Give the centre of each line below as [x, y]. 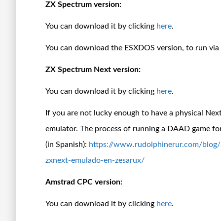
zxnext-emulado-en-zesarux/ [95, 160]
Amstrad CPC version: [84, 182]
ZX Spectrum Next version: [93, 69]
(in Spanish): [67, 144]
